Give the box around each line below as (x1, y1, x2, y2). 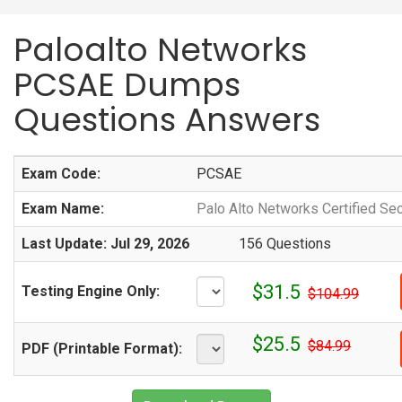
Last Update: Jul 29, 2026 (22, 235, 189, 252)
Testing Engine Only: (22, 283, 160, 300)
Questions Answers (13, 97, 320, 143)
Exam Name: (22, 200, 104, 217)
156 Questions (239, 235, 331, 252)
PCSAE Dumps (13, 62, 240, 108)
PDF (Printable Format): (22, 340, 182, 357)
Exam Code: (22, 165, 100, 182)
